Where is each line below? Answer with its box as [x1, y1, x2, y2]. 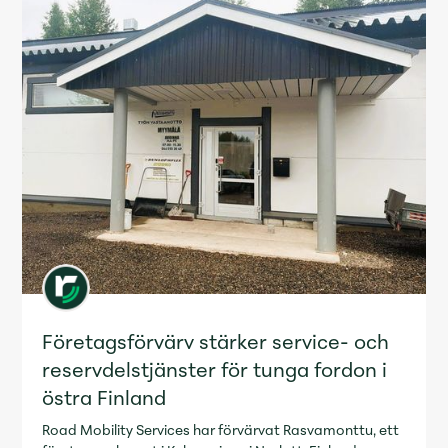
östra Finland [42, 382, 167, 414]
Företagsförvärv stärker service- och [42, 326, 390, 358]
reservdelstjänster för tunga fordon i [42, 354, 388, 386]
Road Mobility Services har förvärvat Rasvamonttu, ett [42, 419, 400, 442]
